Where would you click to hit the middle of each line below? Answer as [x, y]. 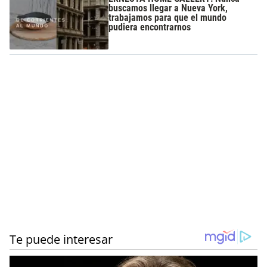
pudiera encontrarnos [150, 27]
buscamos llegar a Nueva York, [168, 8]
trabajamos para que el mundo [168, 17]
